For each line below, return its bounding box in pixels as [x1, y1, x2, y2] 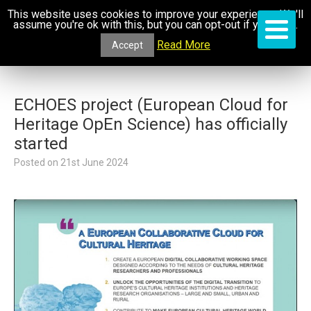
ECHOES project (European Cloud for [14, 95, 288, 115]
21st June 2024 [60, 157, 128, 168]
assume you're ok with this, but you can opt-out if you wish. [13, 17, 298, 31]
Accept [112, 39, 143, 51]
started [14, 134, 68, 153]
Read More [157, 37, 210, 51]
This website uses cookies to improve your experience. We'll [8, 7, 303, 21]
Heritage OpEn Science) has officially [14, 115, 287, 134]
